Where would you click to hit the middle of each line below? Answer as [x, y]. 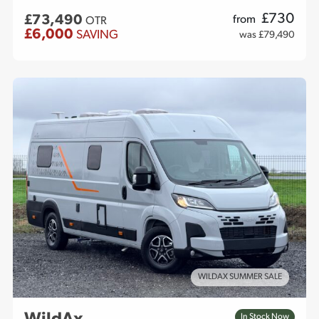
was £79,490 [267, 36]
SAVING [97, 36]
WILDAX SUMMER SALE [240, 277]
